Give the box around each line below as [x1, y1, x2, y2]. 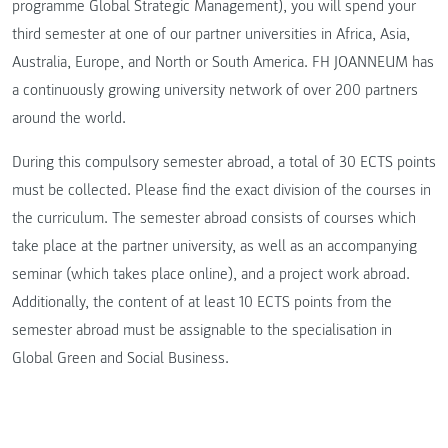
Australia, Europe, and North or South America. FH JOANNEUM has [12, 52, 434, 72]
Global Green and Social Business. [12, 348, 229, 368]
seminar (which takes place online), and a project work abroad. [12, 264, 410, 284]
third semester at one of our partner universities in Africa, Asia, [12, 24, 410, 44]
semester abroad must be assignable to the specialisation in [12, 320, 392, 340]
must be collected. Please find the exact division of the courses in [12, 180, 431, 200]
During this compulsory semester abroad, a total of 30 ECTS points [12, 152, 436, 172]
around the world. [12, 108, 126, 128]
